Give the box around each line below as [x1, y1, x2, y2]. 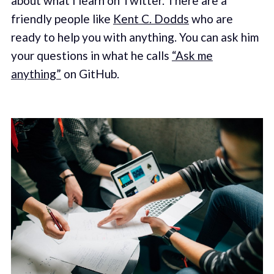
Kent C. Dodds [113, 11, 189, 26]
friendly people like [10, 11, 113, 26]
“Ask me [171, 48, 213, 62]
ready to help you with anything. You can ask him [10, 29, 259, 44]
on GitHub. [61, 66, 119, 81]
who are [188, 11, 233, 26]
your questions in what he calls [10, 48, 172, 62]
